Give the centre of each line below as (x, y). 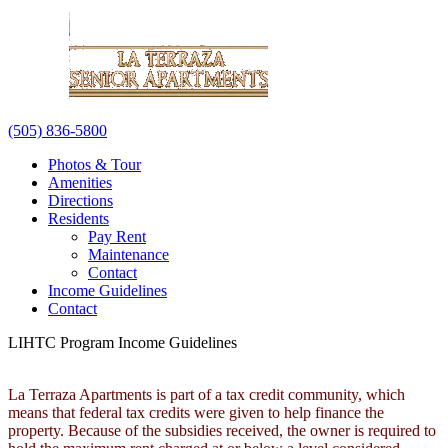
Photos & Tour (94, 164)
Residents (78, 218)
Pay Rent (117, 236)
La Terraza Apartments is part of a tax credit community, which (206, 394)
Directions (80, 200)
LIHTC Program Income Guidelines (122, 342)
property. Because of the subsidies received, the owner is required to (222, 430)
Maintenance (128, 254)
